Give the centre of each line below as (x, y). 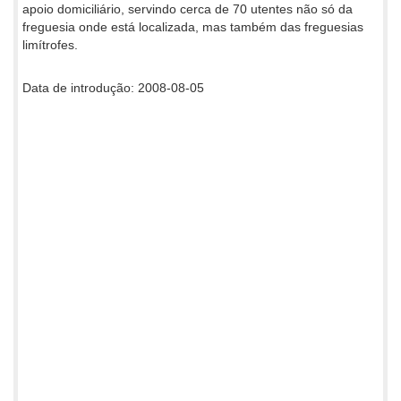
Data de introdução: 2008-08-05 (113, 87)
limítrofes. (50, 44)
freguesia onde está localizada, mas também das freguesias (193, 26)
